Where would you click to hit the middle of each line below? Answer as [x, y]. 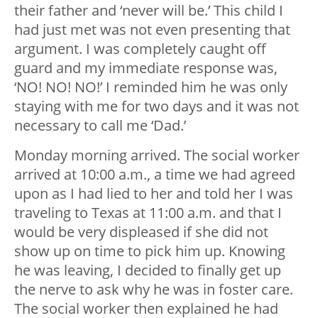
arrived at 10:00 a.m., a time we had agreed [155, 175]
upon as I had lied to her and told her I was [154, 194]
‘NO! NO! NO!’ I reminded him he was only [151, 87]
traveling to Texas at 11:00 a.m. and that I [148, 213]
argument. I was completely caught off [140, 49]
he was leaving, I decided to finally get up [148, 270]
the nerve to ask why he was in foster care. [154, 290]
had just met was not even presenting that [152, 30]
